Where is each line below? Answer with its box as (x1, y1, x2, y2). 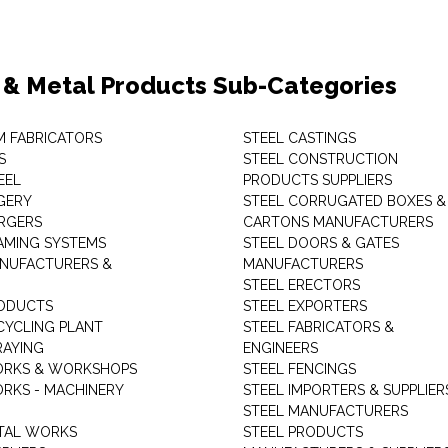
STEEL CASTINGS (242, 130, 356, 146)
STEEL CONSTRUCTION (242, 151, 398, 167)
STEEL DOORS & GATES (242, 235, 399, 251)
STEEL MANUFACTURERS (242, 403, 408, 419)
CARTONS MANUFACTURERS (242, 214, 433, 230)
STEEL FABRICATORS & (242, 319, 394, 335)
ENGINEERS (242, 340, 318, 356)
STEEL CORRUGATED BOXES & (242, 193, 446, 209)
